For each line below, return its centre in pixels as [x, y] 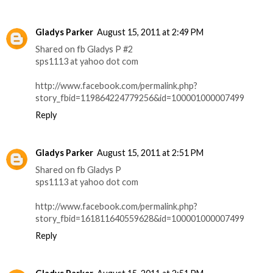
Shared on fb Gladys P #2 [84, 49]
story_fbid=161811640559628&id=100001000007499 [140, 219]
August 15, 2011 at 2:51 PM [150, 153]
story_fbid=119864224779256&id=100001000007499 [140, 98]
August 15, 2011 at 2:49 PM [150, 32]
